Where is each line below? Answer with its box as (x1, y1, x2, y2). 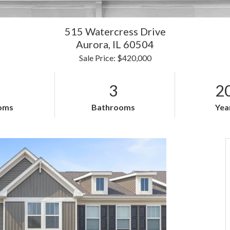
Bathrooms (91, 102, 136, 112)
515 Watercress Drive (64, 25, 166, 37)
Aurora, (76, 38, 112, 50)
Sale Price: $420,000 (79, 53, 151, 63)
